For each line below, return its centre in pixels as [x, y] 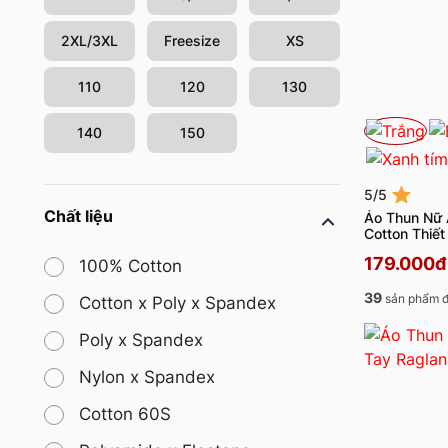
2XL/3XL [89, 41]
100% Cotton [130, 266]
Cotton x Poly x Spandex [177, 303]
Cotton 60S [125, 414]
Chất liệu [78, 216]
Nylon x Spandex [147, 377]
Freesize [192, 41]
